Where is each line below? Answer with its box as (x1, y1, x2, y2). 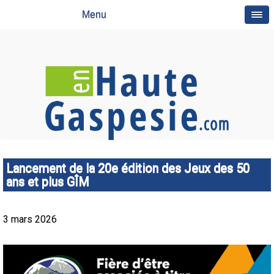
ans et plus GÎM (6, 174, 89, 189)
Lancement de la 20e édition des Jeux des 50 (6, 161, 250, 176)
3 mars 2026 (3, 213, 57, 225)
